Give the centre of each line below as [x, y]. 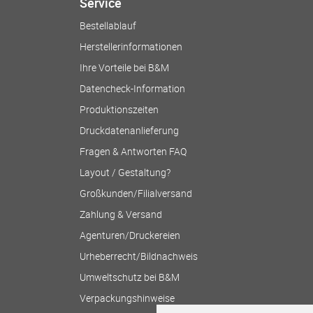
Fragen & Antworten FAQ [133, 151]
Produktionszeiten [119, 109]
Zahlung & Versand [121, 214]
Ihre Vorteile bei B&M [124, 67]
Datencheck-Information [132, 88]
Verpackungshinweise [127, 298]
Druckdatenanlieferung [129, 130]
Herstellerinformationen [131, 46]
